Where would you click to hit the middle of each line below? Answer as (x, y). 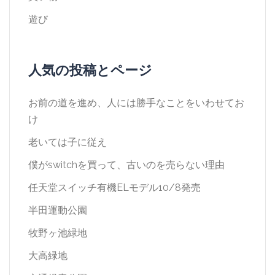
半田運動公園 (58, 210)
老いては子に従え (68, 142)
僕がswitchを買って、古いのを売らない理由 (126, 165)
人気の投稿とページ (90, 70)
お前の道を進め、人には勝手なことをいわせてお (136, 103)
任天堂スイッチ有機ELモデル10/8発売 (114, 188)
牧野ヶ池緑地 (58, 233)
